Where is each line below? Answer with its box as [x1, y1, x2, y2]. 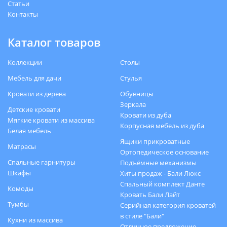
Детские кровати [8, 104, 60, 114]
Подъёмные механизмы [120, 158, 197, 167]
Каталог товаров [8, 34, 100, 50]
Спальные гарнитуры [8, 157, 75, 167]
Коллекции [8, 57, 42, 67]
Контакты [8, 9, 38, 19]
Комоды [8, 183, 33, 193]
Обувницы [120, 89, 154, 98]
